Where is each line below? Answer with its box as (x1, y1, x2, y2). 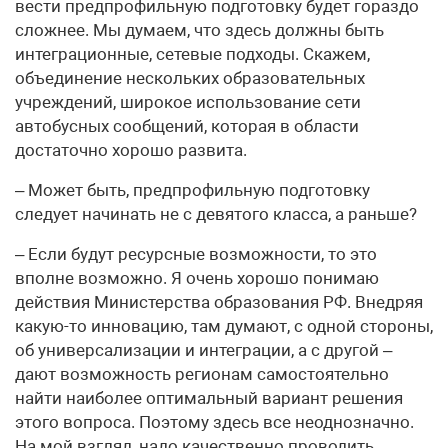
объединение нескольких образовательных (15, 68, 365, 88)
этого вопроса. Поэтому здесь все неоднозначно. (15, 412, 414, 432)
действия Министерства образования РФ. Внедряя (15, 292, 423, 312)
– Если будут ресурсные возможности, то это (15, 244, 377, 264)
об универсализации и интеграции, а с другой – (15, 340, 392, 360)
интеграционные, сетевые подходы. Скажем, (15, 44, 370, 64)
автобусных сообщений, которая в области (15, 116, 359, 136)
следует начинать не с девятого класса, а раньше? (15, 204, 417, 224)
